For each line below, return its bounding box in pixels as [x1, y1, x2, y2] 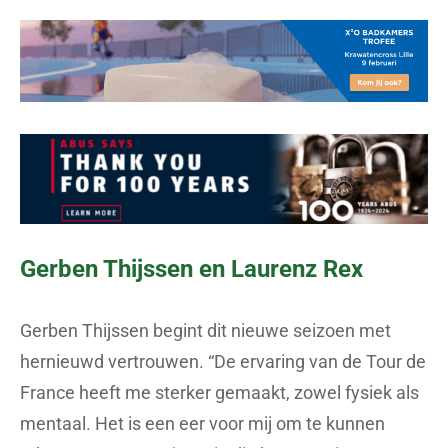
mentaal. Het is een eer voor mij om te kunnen [20, 412, 385, 434]
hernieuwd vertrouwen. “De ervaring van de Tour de [20, 350, 426, 372]
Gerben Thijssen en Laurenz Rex [20, 254, 363, 283]
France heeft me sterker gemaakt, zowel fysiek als [20, 381, 419, 403]
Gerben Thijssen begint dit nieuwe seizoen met [20, 319, 391, 341]
